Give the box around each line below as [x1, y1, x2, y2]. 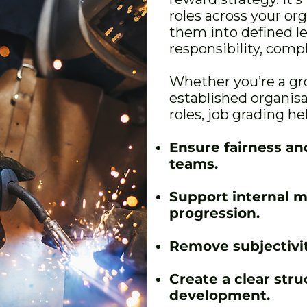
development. [169, 287, 270, 304]
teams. [169, 156, 218, 172]
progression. [169, 205, 260, 221]
